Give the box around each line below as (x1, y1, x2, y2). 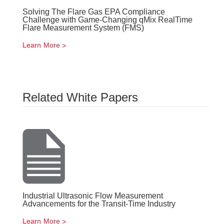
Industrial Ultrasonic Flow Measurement (22, 191, 163, 200)
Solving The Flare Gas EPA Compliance (22, 7, 165, 16)
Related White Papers (22, 90, 138, 104)
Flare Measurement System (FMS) (22, 23, 144, 32)
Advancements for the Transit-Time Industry (22, 199, 175, 208)
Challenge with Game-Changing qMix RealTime (22, 15, 192, 24)
